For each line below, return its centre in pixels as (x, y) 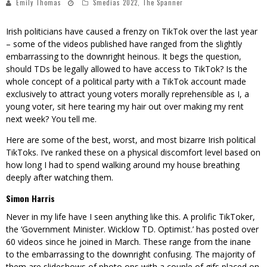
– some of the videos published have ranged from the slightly (124, 44)
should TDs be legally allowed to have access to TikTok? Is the (127, 69)
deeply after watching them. (60, 178)
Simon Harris (30, 198)
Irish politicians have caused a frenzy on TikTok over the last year (132, 32)
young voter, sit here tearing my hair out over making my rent (125, 107)
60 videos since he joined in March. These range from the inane (128, 242)
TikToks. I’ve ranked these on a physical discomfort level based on (133, 153)
